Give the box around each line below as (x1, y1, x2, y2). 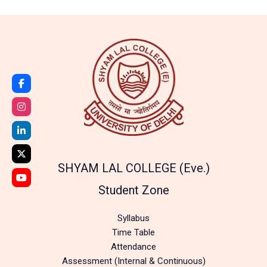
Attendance (111, 241, 156, 253)
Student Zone (98, 183, 169, 198)
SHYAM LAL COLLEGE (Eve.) (57, 161, 210, 176)
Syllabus (117, 213, 150, 224)
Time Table (112, 227, 155, 238)
